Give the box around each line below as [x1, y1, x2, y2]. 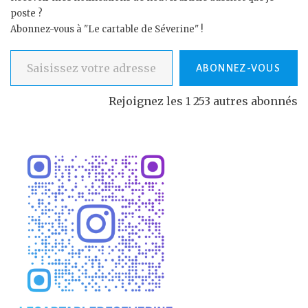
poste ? [10, 7, 43, 19]
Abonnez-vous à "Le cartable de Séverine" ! [10, 23, 203, 35]
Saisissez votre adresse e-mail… [10, 43, 38, 56]
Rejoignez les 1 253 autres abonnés [109, 94, 298, 109]
